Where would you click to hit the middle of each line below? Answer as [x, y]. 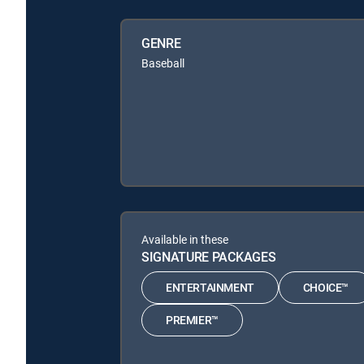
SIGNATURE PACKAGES [209, 256]
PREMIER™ [192, 320]
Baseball [163, 63]
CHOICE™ [326, 288]
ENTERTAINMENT [210, 288]
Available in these [185, 239]
